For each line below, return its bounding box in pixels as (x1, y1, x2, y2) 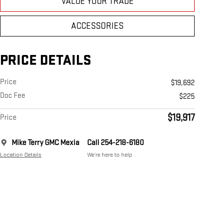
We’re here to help (87, 151, 132, 159)
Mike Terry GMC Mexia (12, 138, 79, 148)
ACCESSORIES (71, 21, 124, 32)
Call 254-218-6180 (87, 138, 144, 148)
